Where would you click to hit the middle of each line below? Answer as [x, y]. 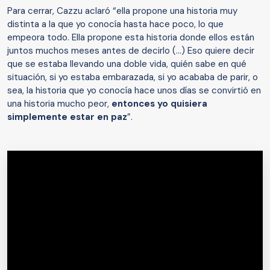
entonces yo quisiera [159, 103]
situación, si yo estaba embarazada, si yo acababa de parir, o [133, 77]
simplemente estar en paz [67, 117]
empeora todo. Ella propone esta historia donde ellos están [131, 37]
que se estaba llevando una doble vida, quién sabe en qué [127, 64]
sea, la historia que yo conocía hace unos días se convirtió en [134, 90]
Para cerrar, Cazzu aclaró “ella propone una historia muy [122, 11]
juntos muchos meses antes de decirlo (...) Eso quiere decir [131, 50]
